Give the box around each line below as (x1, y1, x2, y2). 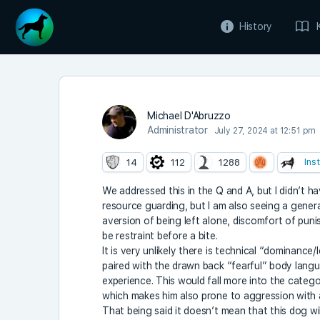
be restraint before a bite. (102, 229, 218, 241)
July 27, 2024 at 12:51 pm (214, 126, 316, 136)
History (239, 21, 273, 32)
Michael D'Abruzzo (147, 110, 231, 121)
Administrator (147, 124, 208, 136)
